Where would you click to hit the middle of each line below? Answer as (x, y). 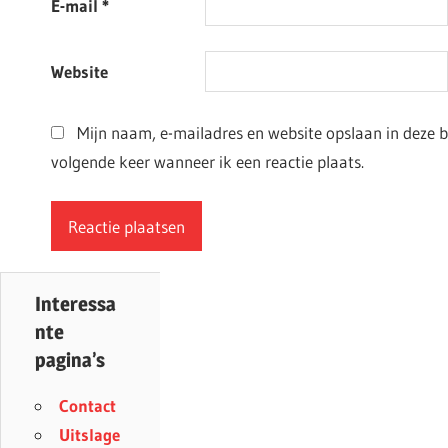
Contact (87, 405)
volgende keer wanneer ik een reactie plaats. (207, 161)
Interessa (75, 303)
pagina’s (70, 359)
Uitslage (89, 434)
